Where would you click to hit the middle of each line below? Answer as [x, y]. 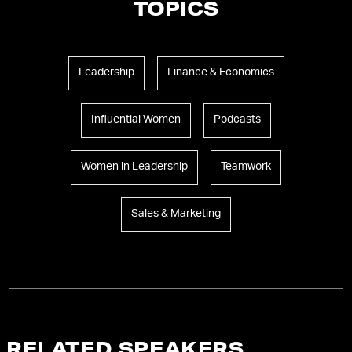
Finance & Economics [220, 73]
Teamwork [246, 167]
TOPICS [176, 11]
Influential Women [136, 120]
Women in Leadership [134, 167]
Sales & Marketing [176, 214]
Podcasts [237, 120]
